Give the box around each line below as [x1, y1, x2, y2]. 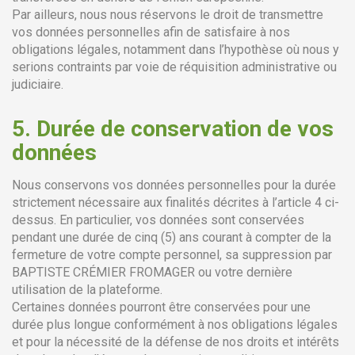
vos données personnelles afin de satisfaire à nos [12, 25, 290, 40]
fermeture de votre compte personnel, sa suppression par [12, 247, 332, 262]
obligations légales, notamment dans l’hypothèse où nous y [12, 42, 339, 57]
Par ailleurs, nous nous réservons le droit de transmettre [12, 7, 323, 22]
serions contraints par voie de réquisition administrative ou [12, 59, 337, 74]
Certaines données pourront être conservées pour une [12, 300, 311, 315]
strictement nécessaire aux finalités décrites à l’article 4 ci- [12, 195, 339, 210]
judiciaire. [12, 77, 63, 92]
